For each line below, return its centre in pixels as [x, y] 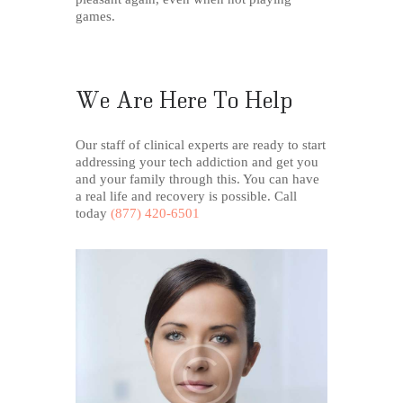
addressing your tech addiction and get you [197, 161]
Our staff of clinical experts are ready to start [201, 144]
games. [95, 16]
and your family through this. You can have [197, 179]
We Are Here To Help [184, 99]
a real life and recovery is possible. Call [186, 196]
